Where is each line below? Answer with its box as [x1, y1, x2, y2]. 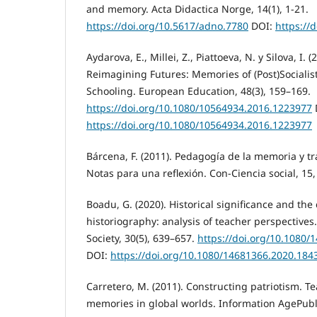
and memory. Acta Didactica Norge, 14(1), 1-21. [86, 2, 309, 16]
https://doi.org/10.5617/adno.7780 [86, 19, 248, 33]
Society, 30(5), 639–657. [86, 231, 197, 246]
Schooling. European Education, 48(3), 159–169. [86, 84, 311, 98]
